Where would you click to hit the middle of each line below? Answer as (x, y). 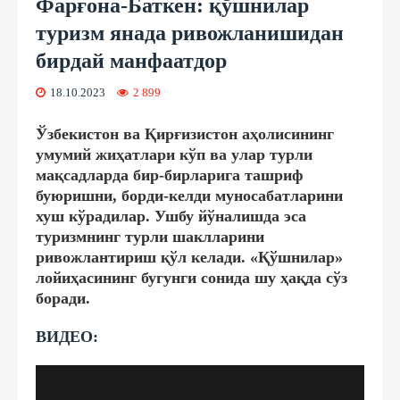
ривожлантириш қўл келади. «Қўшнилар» (189, 257)
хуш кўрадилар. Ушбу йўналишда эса (171, 216)
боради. (63, 298)
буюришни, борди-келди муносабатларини (189, 195)
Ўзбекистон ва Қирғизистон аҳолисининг (185, 133)
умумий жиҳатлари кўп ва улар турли (174, 154)
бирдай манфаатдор (131, 60)
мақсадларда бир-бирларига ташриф (169, 175)
